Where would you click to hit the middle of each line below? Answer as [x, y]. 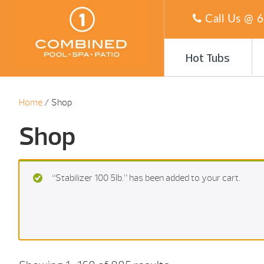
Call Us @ [229, 19]
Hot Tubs [208, 59]
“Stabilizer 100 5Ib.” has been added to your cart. [146, 178]
